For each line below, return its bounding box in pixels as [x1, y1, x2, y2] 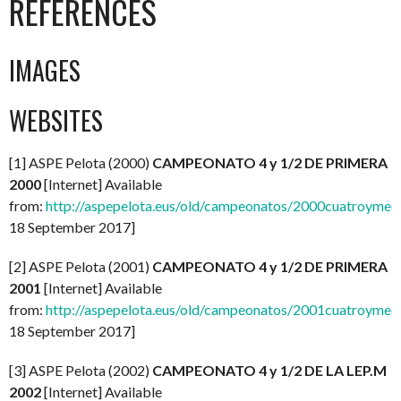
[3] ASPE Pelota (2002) [9, 361, 152, 379]
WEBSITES [9, 101, 103, 139]
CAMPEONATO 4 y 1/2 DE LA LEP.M [152, 361, 387, 379]
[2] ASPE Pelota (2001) [9, 257, 152, 275]
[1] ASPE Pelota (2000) [9, 153, 152, 171]
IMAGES [9, 51, 81, 89]
